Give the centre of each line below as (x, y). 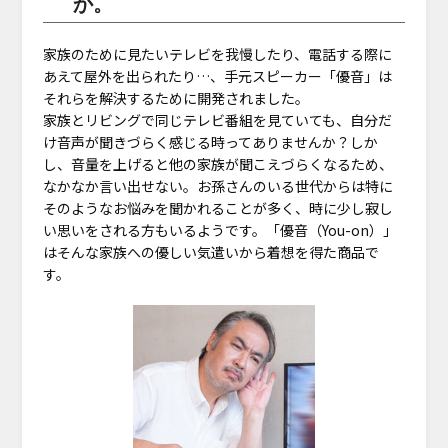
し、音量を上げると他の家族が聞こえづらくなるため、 (217, 164)
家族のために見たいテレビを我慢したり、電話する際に (217, 54)
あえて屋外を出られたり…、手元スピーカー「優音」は (217, 76)
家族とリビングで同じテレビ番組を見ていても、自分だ (217, 120)
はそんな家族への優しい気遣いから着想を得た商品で (210, 252)
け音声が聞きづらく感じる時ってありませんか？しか (210, 142)
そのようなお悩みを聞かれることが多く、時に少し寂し (217, 208)
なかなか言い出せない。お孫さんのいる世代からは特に (217, 186)
